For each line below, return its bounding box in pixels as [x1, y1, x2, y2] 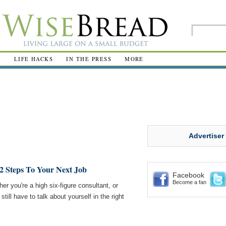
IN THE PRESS [66, 55, 112, 63]
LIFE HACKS [14, 55, 53, 63]
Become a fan [173, 179, 206, 185]
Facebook [173, 171, 204, 179]
